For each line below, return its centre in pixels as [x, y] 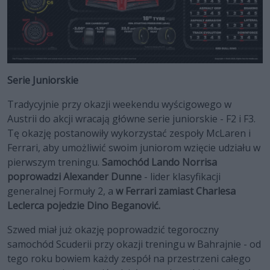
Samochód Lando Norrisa [158, 162]
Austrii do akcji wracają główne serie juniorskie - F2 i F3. [131, 119]
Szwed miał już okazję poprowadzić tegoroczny [113, 230]
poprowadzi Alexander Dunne [74, 177]
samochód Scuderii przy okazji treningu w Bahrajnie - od [134, 244]
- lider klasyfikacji [181, 177]
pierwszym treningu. [53, 162]
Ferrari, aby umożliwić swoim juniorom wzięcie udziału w [134, 148]
